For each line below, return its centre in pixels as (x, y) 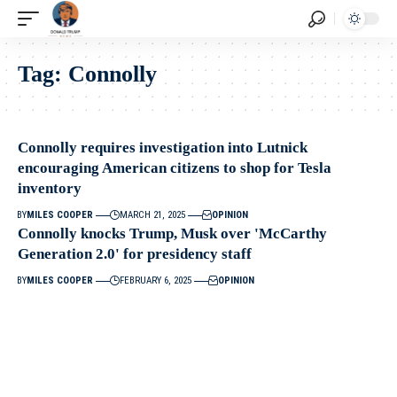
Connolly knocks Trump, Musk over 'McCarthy (172, 234)
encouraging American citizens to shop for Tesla (175, 168)
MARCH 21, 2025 (153, 215)
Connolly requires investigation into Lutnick (163, 148)
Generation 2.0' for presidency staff (135, 254)
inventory (50, 188)
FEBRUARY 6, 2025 (156, 280)
